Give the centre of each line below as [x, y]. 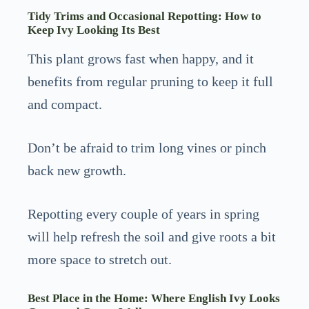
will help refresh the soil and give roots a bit [152, 236]
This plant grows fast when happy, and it [141, 59]
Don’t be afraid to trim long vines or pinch [147, 147]
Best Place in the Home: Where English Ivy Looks [154, 298]
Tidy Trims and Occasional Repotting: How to [144, 17]
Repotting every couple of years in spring [143, 213]
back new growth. [77, 170]
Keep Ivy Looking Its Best [94, 30]
